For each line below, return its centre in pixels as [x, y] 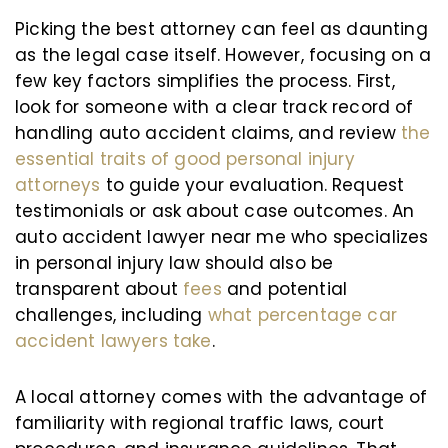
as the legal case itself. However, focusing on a [223, 55]
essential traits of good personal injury [185, 159]
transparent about [96, 289]
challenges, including [109, 315]
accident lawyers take [113, 341]
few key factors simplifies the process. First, [205, 81]
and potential [284, 289]
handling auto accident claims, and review [205, 133]
